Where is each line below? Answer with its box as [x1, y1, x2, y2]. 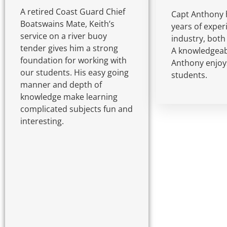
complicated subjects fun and [20, 103, 133, 115]
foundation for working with [20, 54, 127, 66]
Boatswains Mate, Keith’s [20, 18, 115, 29]
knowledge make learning [20, 91, 118, 102]
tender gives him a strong [20, 42, 118, 54]
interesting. [20, 115, 64, 127]
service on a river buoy [20, 30, 107, 42]
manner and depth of [20, 79, 102, 90]
